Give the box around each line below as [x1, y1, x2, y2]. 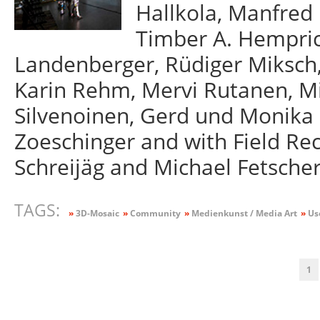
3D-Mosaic [73, 207, 119, 220]
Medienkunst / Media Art [189, 207, 297, 220]
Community [127, 207, 181, 220]
